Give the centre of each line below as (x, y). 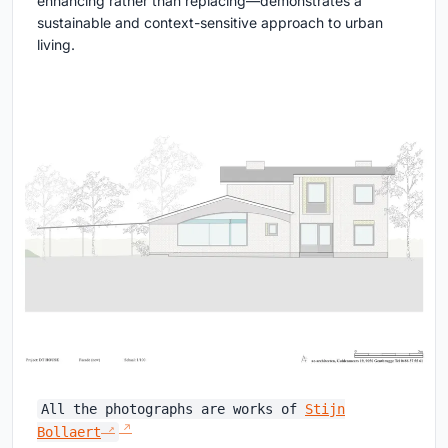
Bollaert (69, 432)
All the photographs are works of (173, 408)
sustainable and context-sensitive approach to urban (210, 23)
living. (56, 45)
